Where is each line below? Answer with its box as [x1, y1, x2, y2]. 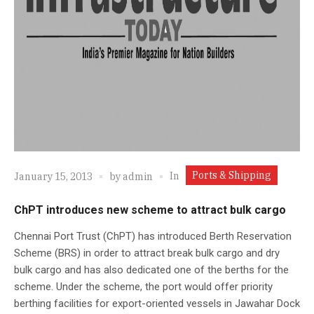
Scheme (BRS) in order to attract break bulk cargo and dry [14, 246, 280, 259]
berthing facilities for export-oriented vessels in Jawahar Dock [14, 296, 300, 310]
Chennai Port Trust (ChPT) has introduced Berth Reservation [14, 229, 292, 243]
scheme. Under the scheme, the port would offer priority [14, 280, 273, 293]
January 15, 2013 [14, 170, 93, 184]
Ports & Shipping [192, 168, 271, 182]
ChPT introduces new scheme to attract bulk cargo [14, 203, 286, 217]
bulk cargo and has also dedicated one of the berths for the [14, 263, 289, 276]
